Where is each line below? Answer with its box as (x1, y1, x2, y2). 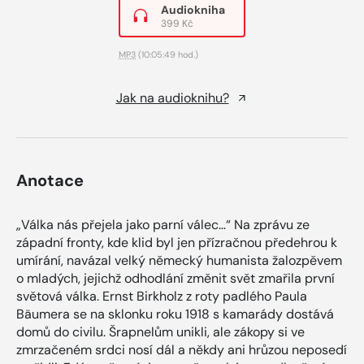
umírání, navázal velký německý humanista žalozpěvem (16, 251, 342, 269)
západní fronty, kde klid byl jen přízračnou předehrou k (16, 233, 337, 251)
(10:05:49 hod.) (136, 48, 198, 60)
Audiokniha (161, 2, 225, 17)
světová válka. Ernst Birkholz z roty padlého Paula (16, 287, 307, 305)
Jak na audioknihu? (115, 89, 229, 106)
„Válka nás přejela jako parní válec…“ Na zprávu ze (16, 215, 310, 233)
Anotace (16, 169, 84, 191)
